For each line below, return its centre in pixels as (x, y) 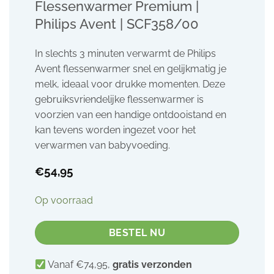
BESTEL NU (137, 232)
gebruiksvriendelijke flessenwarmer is (119, 99)
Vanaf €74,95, (80, 265)
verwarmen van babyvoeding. (102, 145)
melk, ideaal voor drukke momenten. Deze (130, 84)
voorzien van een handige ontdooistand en (130, 115)
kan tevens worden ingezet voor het (115, 130)
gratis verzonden (153, 265)
